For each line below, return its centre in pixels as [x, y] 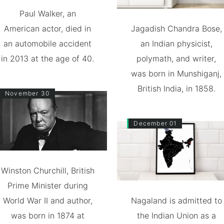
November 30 [27, 93]
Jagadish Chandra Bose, [176, 29]
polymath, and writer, [176, 59]
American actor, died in [48, 29]
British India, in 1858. [176, 89]
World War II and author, [47, 200]
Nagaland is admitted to [176, 200]
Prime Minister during [47, 185]
